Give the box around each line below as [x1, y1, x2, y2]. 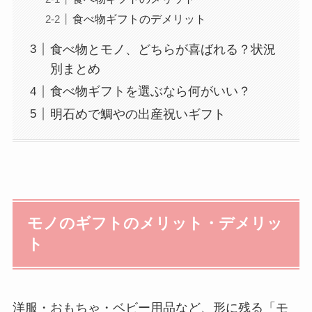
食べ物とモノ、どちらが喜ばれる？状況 [49, 42, 276, 56]
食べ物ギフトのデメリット [72, 12, 206, 25]
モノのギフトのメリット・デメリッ [27, 215, 283, 233]
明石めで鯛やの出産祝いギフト [49, 107, 226, 121]
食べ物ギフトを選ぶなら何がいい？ [49, 84, 251, 99]
